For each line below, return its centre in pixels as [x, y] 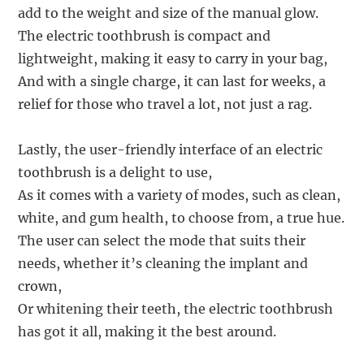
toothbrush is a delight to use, [115, 172]
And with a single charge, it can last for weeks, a [172, 81]
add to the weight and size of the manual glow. [169, 13]
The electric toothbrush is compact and [145, 35]
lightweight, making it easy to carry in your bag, [173, 58]
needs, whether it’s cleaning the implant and [163, 263]
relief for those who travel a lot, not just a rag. [165, 104]
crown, [40, 286]
